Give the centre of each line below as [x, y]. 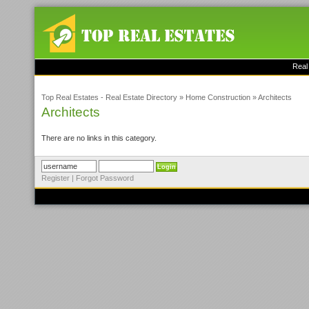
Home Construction [218, 97]
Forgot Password [105, 178]
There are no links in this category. [99, 138]
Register [56, 178]
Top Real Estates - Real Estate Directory [109, 97]
